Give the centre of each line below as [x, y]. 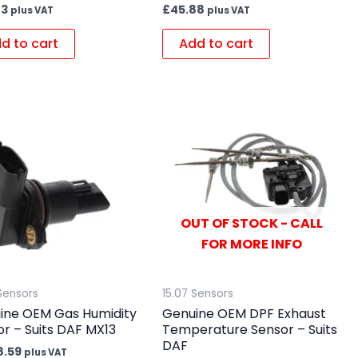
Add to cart [216, 44]
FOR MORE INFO [251, 244]
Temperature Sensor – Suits [249, 329]
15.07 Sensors [197, 293]
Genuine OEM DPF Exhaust [244, 313]
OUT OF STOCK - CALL [251, 223]
